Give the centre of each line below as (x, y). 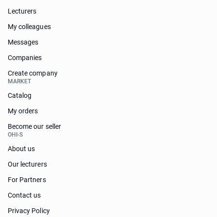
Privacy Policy (29, 211)
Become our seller (34, 126)
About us (22, 149)
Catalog (20, 95)
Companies (25, 58)
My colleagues (29, 27)
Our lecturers (27, 164)
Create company (33, 73)
